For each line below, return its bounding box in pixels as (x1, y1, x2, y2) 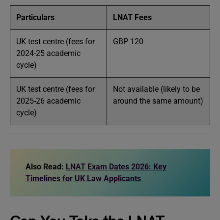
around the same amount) (113, 96, 203, 106)
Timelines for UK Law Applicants (26, 174, 141, 183)
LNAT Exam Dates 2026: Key (66, 162, 166, 171)
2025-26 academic (16, 96, 81, 106)
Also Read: (26, 162, 64, 171)
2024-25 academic (16, 49, 81, 58)
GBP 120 (113, 37, 145, 46)
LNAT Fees (113, 13, 154, 22)
